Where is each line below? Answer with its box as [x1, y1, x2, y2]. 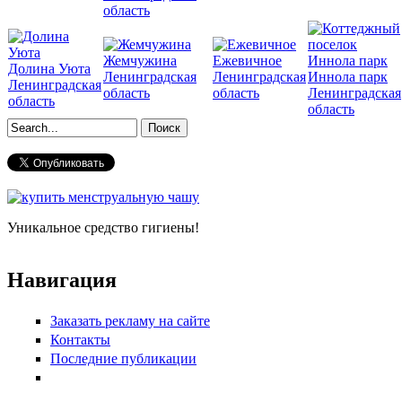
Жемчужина [103, 52, 177, 68]
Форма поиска [7, 135, 148, 160]
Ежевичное [213, 52, 282, 68]
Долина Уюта [8, 60, 91, 76]
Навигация [7, 267, 117, 292]
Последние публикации [50, 351, 197, 367]
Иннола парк [308, 68, 388, 84]
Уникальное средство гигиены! [7, 219, 199, 235]
